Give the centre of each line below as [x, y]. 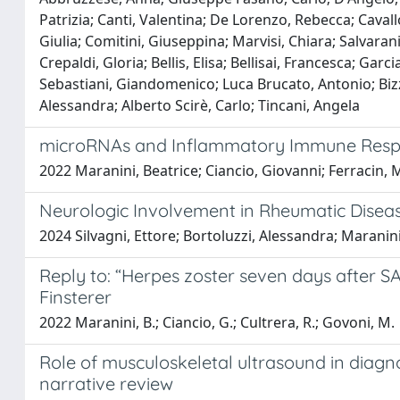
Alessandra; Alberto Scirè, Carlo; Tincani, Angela [200, 105]
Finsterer [75, 297]
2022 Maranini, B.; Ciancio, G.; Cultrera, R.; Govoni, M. [217, 322]
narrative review [106, 383]
